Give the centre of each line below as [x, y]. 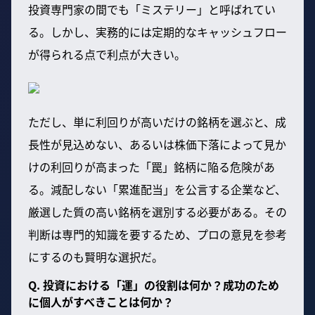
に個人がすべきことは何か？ [101, 301]
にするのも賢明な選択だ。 [96, 256]
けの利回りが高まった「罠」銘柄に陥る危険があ [152, 166]
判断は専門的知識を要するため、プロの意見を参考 [157, 234]
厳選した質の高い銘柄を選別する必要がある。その [157, 211]
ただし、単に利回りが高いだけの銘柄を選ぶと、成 [157, 121]
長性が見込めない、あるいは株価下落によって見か [157, 144]
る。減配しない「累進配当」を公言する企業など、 [157, 189]
